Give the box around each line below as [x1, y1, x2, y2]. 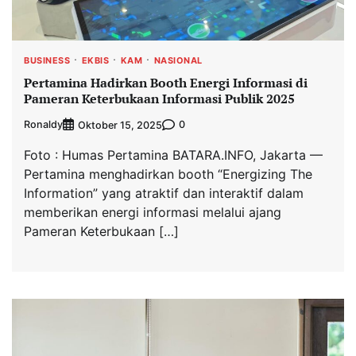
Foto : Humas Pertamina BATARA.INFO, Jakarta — [24, 146, 323, 163]
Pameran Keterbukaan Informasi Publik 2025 [24, 90, 295, 108]
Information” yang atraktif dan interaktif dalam [24, 184, 304, 201]
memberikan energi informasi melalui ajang [24, 203, 281, 220]
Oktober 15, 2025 [78, 118, 162, 131]
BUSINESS [24, 54, 70, 66]
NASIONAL [153, 54, 203, 66]
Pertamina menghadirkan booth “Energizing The [24, 165, 312, 182]
